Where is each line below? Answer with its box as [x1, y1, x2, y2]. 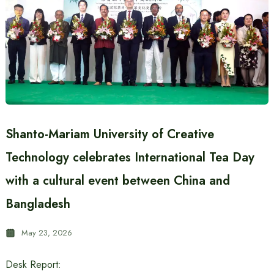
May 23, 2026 [21, 227, 72, 239]
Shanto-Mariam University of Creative [5, 125, 214, 143]
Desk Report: [5, 257, 61, 272]
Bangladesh [5, 195, 70, 213]
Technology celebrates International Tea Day [5, 149, 254, 166]
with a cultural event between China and [5, 172, 230, 190]
